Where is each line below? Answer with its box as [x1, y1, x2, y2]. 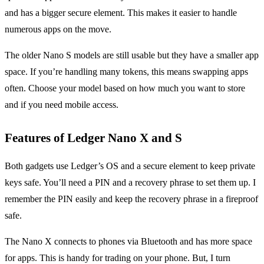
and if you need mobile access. [5, 99, 118, 110]
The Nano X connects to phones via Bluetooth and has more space [5, 236, 252, 246]
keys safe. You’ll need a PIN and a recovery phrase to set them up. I [5, 177, 256, 187]
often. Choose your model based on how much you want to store [5, 82, 245, 93]
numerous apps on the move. [5, 24, 111, 34]
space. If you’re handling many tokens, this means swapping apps [5, 66, 248, 77]
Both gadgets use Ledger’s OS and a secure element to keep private [5, 160, 255, 171]
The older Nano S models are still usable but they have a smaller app [5, 49, 259, 60]
